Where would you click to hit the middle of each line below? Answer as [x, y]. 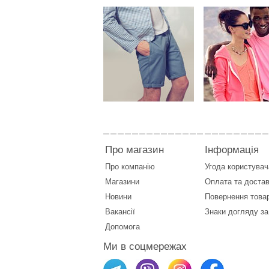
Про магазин [134, 150]
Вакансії [120, 211]
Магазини [122, 181]
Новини [118, 196]
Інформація [232, 150]
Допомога [122, 226]
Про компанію [130, 166]
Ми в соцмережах [145, 246]
